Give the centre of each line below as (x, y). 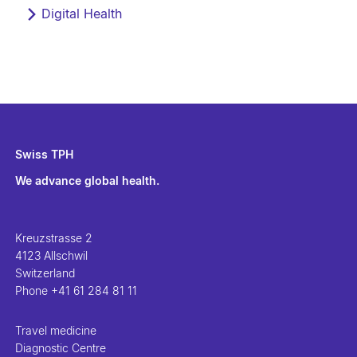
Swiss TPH (45, 154)
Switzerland (45, 273)
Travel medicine (56, 330)
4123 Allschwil (52, 255)
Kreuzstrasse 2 (54, 237)
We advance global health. (88, 180)
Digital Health (82, 13)
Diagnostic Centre (61, 347)
